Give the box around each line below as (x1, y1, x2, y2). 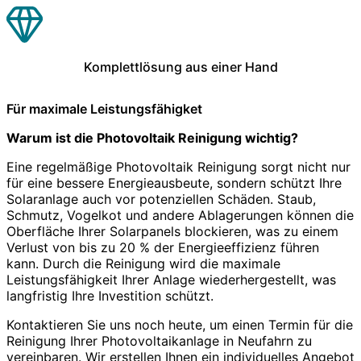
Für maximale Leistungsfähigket (6, 100, 202, 117)
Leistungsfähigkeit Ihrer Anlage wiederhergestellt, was (6, 271, 336, 288)
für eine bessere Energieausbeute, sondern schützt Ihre (6, 174, 342, 191)
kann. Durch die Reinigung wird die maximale (6, 255, 280, 272)
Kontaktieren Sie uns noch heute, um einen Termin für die (6, 316, 353, 333)
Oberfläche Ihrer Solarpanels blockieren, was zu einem (6, 222, 338, 239)
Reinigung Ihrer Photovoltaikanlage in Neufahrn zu (6, 332, 312, 349)
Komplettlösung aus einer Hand (83, 58, 278, 75)
